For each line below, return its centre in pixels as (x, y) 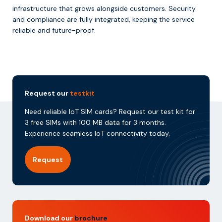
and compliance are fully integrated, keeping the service (104, 19)
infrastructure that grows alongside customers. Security (104, 8)
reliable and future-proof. (54, 30)
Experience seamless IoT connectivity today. (97, 133)
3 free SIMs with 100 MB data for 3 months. (95, 122)
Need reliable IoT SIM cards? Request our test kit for (110, 111)
